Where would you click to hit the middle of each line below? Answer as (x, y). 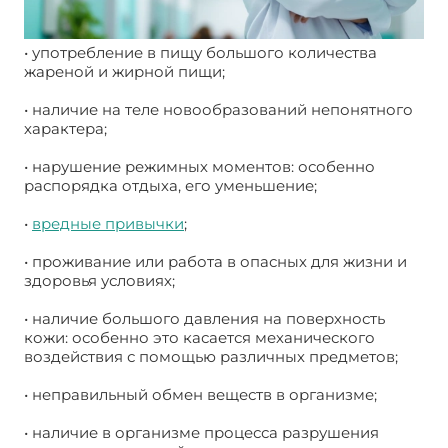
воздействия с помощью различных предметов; (211, 356)
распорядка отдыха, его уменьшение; (170, 185)
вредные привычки (108, 223)
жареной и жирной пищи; (124, 71)
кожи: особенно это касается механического (199, 337)
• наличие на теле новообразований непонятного (218, 109)
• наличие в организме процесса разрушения (201, 432)
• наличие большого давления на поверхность (204, 318)
